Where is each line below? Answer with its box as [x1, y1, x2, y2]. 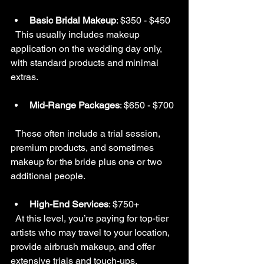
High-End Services [29, 199, 108, 210]
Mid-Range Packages [29, 100, 120, 111]
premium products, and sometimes [11, 142, 156, 153]
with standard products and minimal [11, 57, 161, 68]
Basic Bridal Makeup [29, 15, 116, 26]
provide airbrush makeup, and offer [11, 241, 157, 252]
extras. [11, 71, 38, 82]
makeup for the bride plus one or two [11, 156, 164, 167]
